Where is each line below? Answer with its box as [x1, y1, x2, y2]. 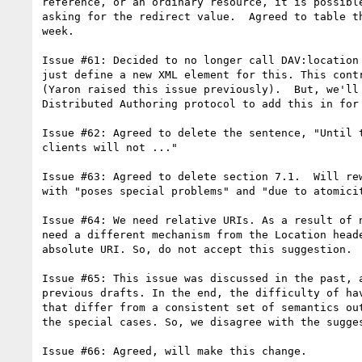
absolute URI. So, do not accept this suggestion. [42, 242, 352, 255]
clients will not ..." [42, 141, 178, 154]
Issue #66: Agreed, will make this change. [42, 344, 307, 357]
